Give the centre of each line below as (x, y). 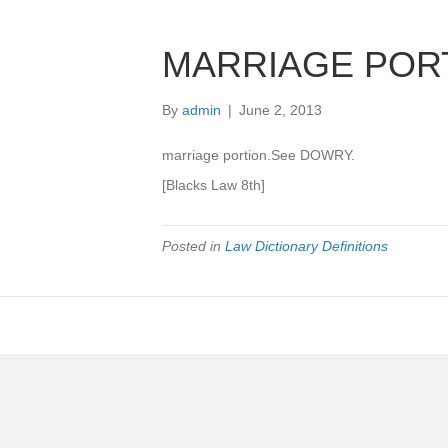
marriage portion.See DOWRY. (258, 155)
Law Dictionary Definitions (306, 246)
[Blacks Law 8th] (213, 185)
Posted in (193, 246)
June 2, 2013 (280, 110)
